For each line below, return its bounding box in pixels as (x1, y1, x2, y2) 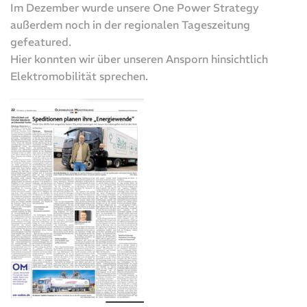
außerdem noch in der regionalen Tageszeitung (10, 18, 250, 32)
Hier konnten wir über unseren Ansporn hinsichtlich (10, 52, 268, 66)
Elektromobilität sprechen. (10, 69, 148, 84)
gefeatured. (10, 35, 71, 49)
